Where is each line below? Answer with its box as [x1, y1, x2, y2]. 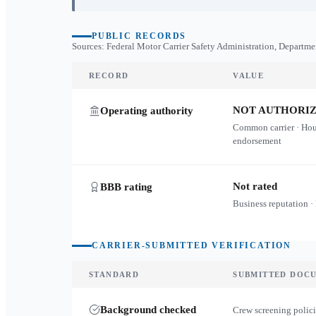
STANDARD [89, 270, 140, 279]
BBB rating [100, 181, 152, 193]
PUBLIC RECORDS [92, 31, 187, 41]
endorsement [233, 135, 282, 146]
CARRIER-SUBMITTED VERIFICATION [92, 241, 291, 250]
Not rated [233, 181, 278, 192]
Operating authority [100, 105, 193, 116]
